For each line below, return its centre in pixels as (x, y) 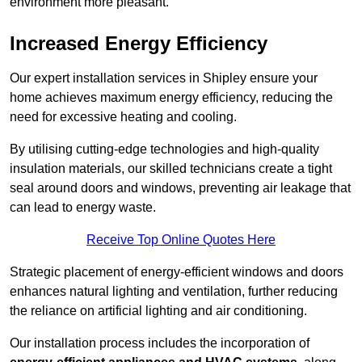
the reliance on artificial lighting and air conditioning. (158, 311)
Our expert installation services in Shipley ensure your (164, 78)
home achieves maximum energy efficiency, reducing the (171, 98)
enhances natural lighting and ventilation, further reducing (174, 292)
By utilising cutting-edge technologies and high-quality (164, 149)
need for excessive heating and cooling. (123, 117)
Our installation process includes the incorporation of (160, 343)
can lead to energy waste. (83, 208)
